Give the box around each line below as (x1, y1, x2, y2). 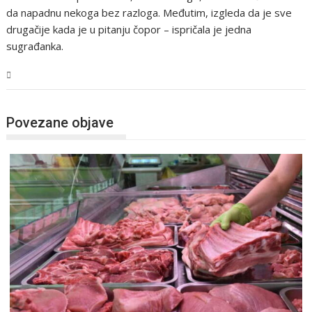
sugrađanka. (6, 39, 64, 54)
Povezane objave (6, 114, 114, 131)
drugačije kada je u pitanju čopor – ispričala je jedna (6, 22, 252, 37)
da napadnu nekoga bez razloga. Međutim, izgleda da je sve (6, 6, 292, 20)
